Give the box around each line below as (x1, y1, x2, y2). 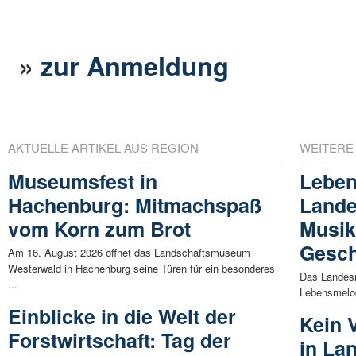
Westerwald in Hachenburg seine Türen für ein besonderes (8, 261, 275, 277)
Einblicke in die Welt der (8, 302, 236, 331)
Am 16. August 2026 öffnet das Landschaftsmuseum (8, 245, 250, 261)
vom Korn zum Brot (8, 215, 191, 244)
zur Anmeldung (41, 46, 230, 84)
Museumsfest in (8, 167, 157, 196)
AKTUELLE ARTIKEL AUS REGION (8, 139, 199, 157)
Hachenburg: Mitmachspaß (8, 191, 261, 220)
